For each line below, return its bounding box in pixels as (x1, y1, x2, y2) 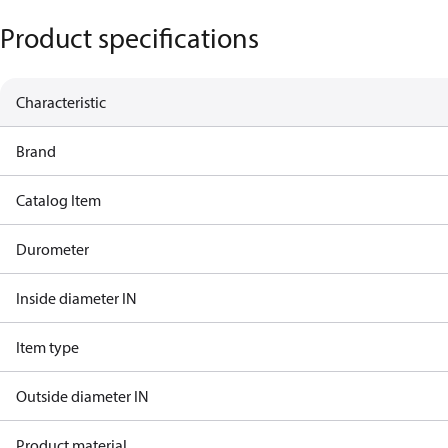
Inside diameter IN (16, 288, 137, 308)
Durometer (16, 239, 89, 259)
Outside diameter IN (16, 386, 149, 406)
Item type (16, 337, 79, 357)
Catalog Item (16, 190, 101, 210)
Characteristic (16, 92, 106, 112)
